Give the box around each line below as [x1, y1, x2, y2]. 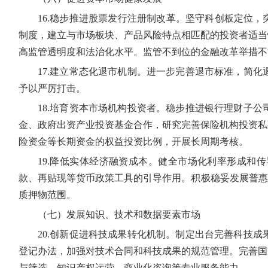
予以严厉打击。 [19, 83, 86, 93]
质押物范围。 [19, 190, 76, 200]
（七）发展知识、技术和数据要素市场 [38, 209, 200, 220]
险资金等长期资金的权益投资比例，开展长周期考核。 [19, 136, 248, 147]
